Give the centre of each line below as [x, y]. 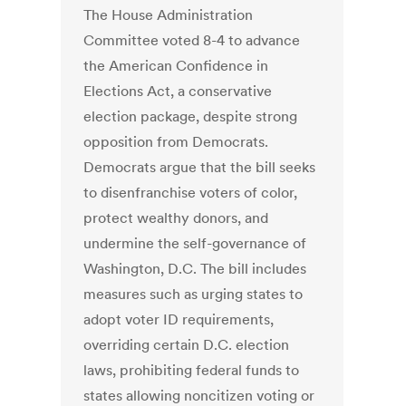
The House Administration [169, 15]
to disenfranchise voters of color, [191, 193]
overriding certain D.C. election [187, 345]
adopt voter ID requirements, [179, 319]
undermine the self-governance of [195, 243]
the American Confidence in [176, 66]
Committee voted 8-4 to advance [192, 40]
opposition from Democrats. [176, 142]
